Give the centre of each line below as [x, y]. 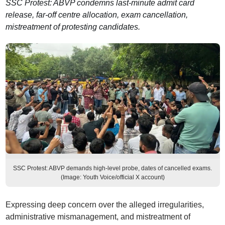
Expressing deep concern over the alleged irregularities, [104, 205]
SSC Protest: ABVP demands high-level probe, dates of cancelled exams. [113, 168]
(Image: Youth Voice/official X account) [113, 177]
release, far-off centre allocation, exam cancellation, [96, 15]
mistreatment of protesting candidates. [73, 27]
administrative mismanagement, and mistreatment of [98, 217]
